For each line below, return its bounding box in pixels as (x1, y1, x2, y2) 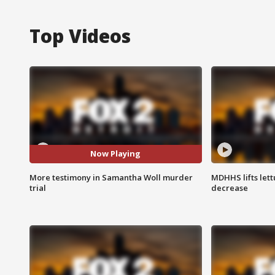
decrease (211, 182, 248, 193)
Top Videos (29, 23, 131, 48)
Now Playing (90, 148, 141, 160)
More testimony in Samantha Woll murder (29, 171, 193, 183)
